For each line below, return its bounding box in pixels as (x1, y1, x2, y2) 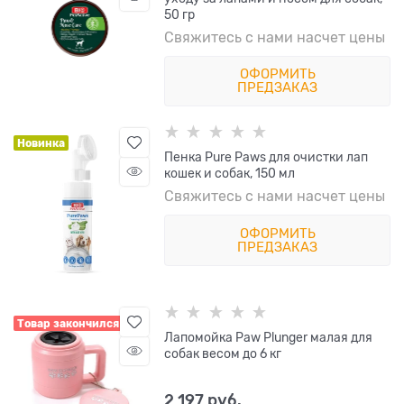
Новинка (17, 137, 65, 151)
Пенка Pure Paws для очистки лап (164, 150, 369, 165)
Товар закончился (17, 317, 119, 331)
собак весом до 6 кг (164, 346, 282, 362)
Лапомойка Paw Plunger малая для (164, 330, 373, 345)
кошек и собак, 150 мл (164, 166, 296, 181)
